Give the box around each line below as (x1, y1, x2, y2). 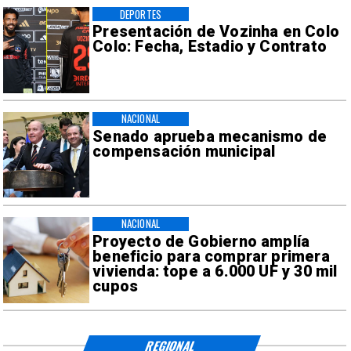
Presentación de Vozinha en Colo (92, 23, 339, 42)
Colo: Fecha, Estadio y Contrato (92, 38, 327, 56)
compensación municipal (92, 143, 276, 161)
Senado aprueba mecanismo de (92, 128, 327, 147)
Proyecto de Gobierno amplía (92, 233, 310, 251)
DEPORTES (119, 5, 161, 22)
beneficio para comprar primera (92, 248, 330, 266)
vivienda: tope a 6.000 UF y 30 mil (92, 262, 338, 281)
